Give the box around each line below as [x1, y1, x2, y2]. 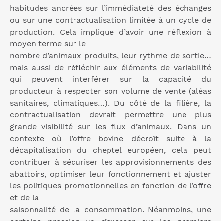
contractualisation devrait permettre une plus [10, 110, 211, 120]
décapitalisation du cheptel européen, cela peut [10, 146, 211, 155]
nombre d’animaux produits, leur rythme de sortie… [10, 51, 211, 61]
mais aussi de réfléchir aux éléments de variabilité [10, 63, 211, 73]
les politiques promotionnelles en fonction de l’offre [10, 181, 211, 191]
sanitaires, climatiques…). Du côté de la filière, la [10, 98, 211, 108]
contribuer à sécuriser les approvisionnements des [10, 157, 211, 167]
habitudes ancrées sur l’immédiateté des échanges [10, 3, 211, 13]
